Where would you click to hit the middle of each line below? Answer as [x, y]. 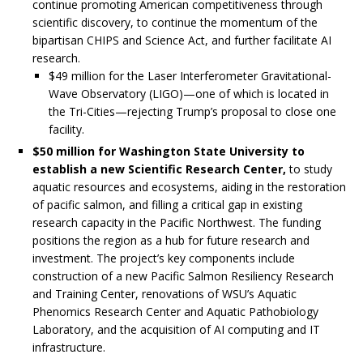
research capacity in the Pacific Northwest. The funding [177, 223]
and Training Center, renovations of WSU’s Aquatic [164, 294]
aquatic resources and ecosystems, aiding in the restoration [189, 187]
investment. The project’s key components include [164, 258]
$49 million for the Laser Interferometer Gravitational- [190, 76]
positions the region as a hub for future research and [171, 241]
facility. [66, 130]
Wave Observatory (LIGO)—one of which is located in [189, 94]
